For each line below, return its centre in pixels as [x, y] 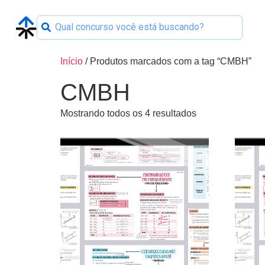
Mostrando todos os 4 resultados [128, 113]
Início [72, 61]
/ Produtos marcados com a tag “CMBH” [167, 61]
